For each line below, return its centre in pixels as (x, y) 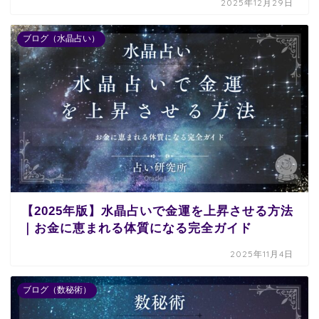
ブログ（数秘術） (57, 289)
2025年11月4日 (262, 253)
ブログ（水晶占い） (61, 38)
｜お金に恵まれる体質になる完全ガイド (137, 228)
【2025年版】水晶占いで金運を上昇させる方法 (157, 211)
